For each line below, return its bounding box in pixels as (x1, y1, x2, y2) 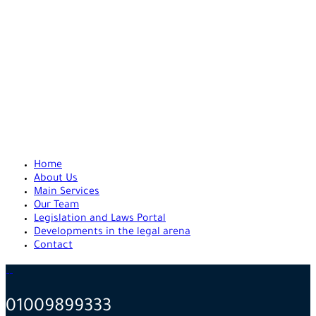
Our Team (34, 200, 79, 212)
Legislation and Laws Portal (34, 214, 166, 225)
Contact (34, 241, 73, 252)
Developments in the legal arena (34, 227, 190, 238)
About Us (34, 174, 78, 185)
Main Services (34, 187, 99, 198)
